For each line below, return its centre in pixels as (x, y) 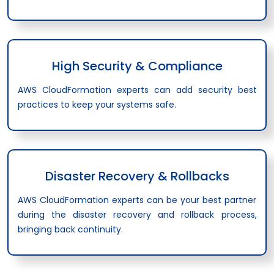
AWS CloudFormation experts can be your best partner (137, 200)
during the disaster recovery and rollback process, (137, 214)
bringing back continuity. (70, 229)
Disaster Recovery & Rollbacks (137, 176)
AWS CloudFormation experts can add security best (137, 90)
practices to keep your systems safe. (97, 104)
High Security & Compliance (137, 66)
